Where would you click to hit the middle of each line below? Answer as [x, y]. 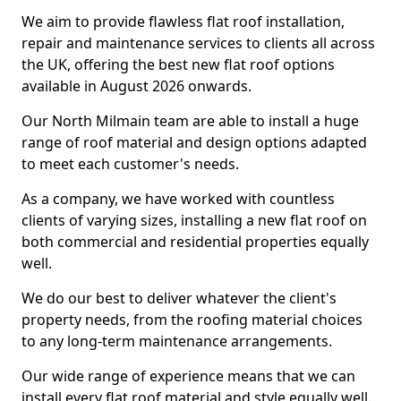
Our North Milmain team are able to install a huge [190, 121]
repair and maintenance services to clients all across [198, 43]
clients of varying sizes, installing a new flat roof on [194, 220]
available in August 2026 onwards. [137, 86]
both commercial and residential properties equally [195, 242]
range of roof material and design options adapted [194, 142]
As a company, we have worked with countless [178, 199]
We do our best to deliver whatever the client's [179, 298]
